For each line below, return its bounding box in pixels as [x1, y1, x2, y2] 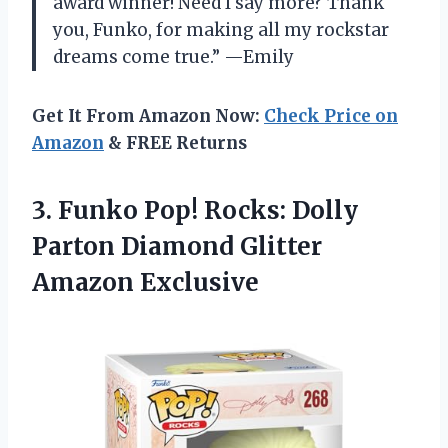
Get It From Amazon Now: [32, 104, 264, 127]
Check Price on [264, 104, 398, 127]
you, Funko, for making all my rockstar [53, 18, 389, 41]
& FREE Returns [104, 131, 247, 154]
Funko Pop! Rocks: [58, 194, 286, 226]
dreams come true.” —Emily [53, 45, 294, 68]
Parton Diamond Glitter [32, 230, 322, 262]
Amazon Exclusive [32, 266, 259, 298]
